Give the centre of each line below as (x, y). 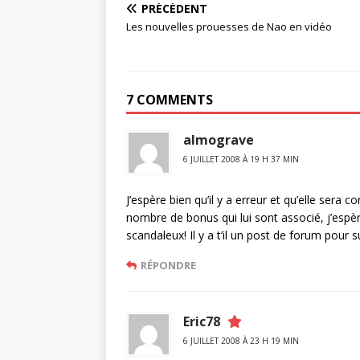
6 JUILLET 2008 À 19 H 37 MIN (241, 159)
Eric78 (202, 321)
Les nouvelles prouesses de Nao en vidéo (229, 27)
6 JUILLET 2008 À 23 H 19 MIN (241, 341)
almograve (219, 140)
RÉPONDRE (168, 265)
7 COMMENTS (170, 100)
